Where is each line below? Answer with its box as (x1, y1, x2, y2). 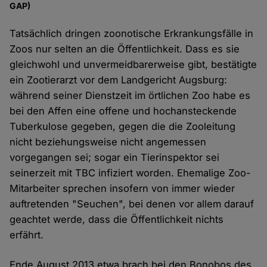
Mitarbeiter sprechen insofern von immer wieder (10, 182, 235, 195)
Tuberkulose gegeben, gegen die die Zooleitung (10, 120, 236, 133)
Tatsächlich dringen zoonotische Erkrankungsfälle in (10, 27, 254, 40)
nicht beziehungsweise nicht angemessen (10, 136, 207, 148)
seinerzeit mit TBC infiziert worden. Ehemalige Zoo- (10, 167, 252, 179)
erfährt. (10, 229, 44, 241)
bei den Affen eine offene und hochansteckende (10, 105, 237, 117)
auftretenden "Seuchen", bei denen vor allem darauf (10, 198, 254, 210)
